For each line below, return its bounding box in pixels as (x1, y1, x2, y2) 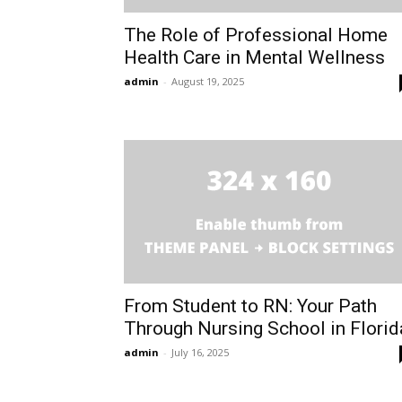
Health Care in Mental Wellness (124, 47, 385, 69)
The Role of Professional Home (124, 24, 388, 47)
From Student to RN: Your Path (124, 295, 377, 318)
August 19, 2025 (171, 74, 244, 89)
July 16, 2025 (171, 345, 229, 360)
